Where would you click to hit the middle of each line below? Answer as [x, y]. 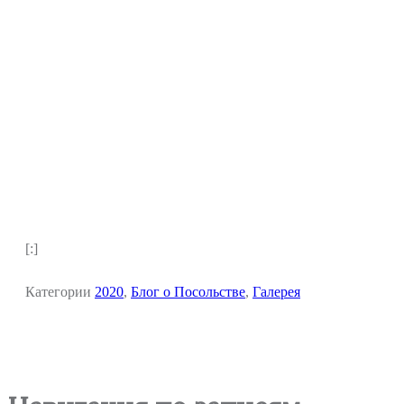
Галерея [276, 291]
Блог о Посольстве [188, 291]
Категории [60, 291]
